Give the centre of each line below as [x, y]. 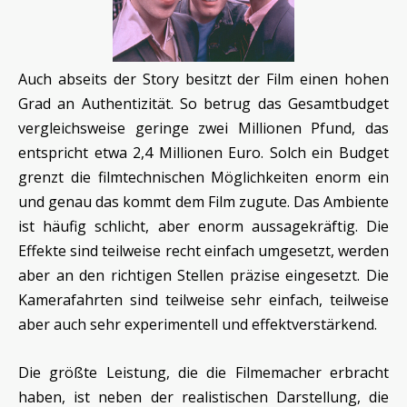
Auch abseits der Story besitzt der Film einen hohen [203, 79]
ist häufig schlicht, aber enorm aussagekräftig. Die [203, 226]
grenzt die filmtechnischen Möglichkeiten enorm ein [203, 177]
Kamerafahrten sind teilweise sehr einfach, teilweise [203, 299]
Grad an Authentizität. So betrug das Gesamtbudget [203, 103]
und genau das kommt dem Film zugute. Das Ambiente [203, 201]
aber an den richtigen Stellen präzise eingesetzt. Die [203, 275]
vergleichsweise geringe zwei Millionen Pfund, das [203, 128]
